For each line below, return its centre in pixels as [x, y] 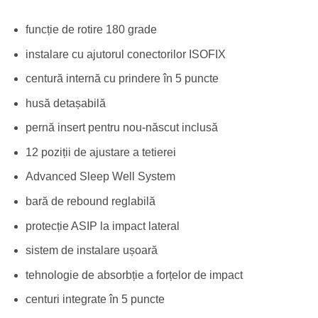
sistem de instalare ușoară [91, 251]
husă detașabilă [65, 103]
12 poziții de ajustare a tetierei [100, 152]
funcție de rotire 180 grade [91, 29]
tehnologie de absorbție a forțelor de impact [134, 275]
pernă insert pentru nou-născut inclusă [121, 128]
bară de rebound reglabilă [90, 202]
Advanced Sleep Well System [100, 177]
